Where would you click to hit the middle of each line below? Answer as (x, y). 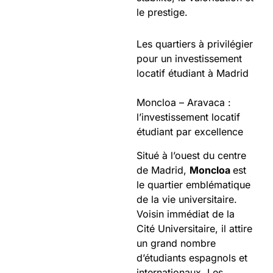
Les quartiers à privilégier (195, 44)
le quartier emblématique (193, 184)
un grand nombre (176, 243)
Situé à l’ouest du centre (191, 155)
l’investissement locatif (188, 117)
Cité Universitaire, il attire (194, 228)
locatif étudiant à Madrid (193, 73)
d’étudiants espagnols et (192, 257)
